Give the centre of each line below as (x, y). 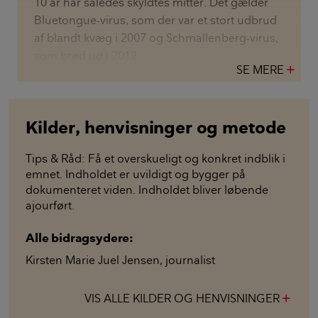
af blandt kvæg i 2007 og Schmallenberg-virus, (156, 38)
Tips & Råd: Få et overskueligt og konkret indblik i (155, 159)
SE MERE (260, 70)
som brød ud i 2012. (87, 56)
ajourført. (50, 205)
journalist (190, 260)
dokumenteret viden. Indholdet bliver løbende (147, 190)
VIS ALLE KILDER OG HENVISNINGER (182, 298)
